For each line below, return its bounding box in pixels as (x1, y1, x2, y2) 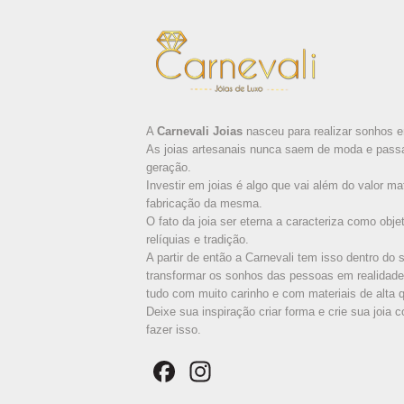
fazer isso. (146, 322, 201, 336)
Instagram (215, 354, 344, 388)
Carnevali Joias (157, 124, 243, 138)
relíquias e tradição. (146, 232, 249, 246)
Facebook (179, 354, 307, 388)
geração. (146, 160, 191, 174)
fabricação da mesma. (146, 196, 262, 210)
